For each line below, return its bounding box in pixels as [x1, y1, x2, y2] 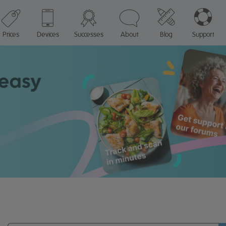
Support [192, 30, 214, 38]
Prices [2, 30, 19, 38]
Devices [36, 30, 59, 38]
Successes [74, 30, 103, 38]
